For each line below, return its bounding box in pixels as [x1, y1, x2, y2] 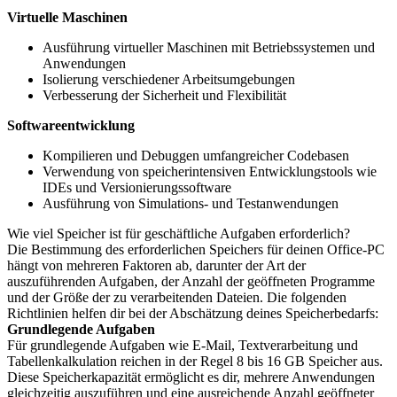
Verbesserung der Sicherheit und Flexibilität [43, 88, 286, 103]
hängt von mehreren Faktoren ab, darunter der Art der [7, 258, 306, 273]
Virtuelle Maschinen [7, 10, 128, 25]
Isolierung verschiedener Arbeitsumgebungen [43, 72, 295, 87]
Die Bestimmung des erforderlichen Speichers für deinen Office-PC [7, 242, 385, 257]
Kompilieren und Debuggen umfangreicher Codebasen [43, 148, 349, 163]
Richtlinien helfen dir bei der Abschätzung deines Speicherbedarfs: [7, 306, 378, 321]
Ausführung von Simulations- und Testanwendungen [43, 196, 339, 211]
